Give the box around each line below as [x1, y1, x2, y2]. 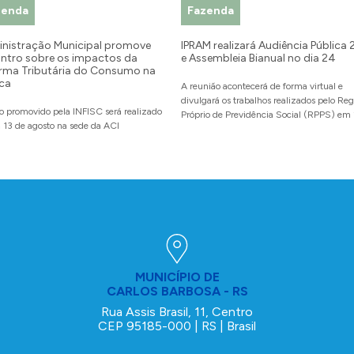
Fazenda [187, 4, 234, 18]
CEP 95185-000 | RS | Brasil [98, 318, 256, 334]
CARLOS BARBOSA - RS [106, 284, 248, 299]
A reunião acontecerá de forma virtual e [181, 81, 343, 92]
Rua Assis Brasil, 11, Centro [101, 304, 253, 320]
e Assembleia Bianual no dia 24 [181, 51, 336, 66]
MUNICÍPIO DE [134, 269, 220, 285]
